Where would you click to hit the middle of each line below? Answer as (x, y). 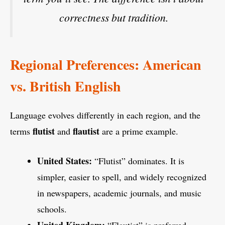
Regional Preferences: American (106, 64)
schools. (52, 209)
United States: (65, 160)
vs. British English (66, 86)
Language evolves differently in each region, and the (105, 115)
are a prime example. (139, 131)
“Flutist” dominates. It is (138, 160)
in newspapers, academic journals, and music (119, 193)
